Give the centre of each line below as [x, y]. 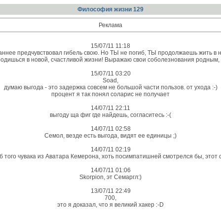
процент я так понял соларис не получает [110, 94]
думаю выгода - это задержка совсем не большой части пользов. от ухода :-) [110, 87]
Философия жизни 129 [110, 9]
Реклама [110, 25]
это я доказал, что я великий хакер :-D [110, 205]
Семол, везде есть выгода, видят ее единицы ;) [110, 136]
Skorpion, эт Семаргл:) [110, 177]
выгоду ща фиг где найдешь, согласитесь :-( [110, 115]
